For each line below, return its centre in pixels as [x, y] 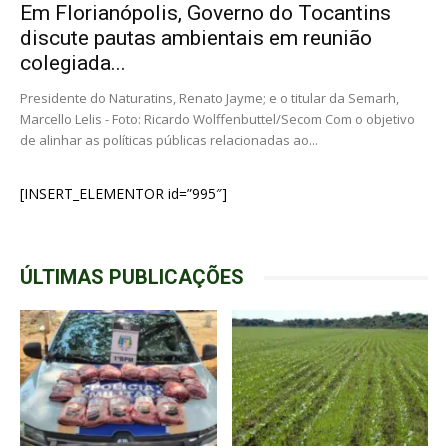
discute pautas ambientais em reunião [196, 38]
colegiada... [73, 63]
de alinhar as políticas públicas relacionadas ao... [169, 140]
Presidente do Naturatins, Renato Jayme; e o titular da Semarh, [209, 98]
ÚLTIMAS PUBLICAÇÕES [132, 277]
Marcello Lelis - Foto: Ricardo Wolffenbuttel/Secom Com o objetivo [217, 119]
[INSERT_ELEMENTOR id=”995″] [123, 194]
